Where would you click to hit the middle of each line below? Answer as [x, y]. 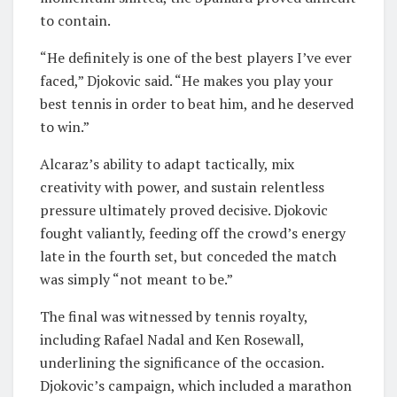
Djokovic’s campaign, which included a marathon [196, 385]
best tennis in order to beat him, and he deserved [197, 103]
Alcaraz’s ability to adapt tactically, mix [167, 163]
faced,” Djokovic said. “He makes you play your [187, 80]
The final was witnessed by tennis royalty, [174, 316]
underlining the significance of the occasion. [182, 362]
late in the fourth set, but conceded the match [188, 256]
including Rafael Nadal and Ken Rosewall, [172, 339]
